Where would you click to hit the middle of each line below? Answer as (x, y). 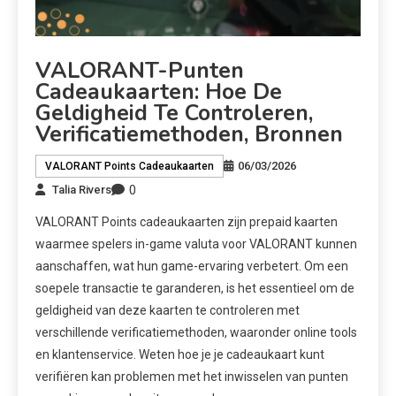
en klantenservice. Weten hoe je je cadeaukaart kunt (180, 354)
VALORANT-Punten (140, 70)
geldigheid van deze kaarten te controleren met (168, 310)
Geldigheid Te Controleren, (174, 113)
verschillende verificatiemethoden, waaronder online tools (196, 332)
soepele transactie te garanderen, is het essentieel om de (195, 288)
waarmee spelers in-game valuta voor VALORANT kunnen (196, 244)
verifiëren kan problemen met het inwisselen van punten (192, 376)
